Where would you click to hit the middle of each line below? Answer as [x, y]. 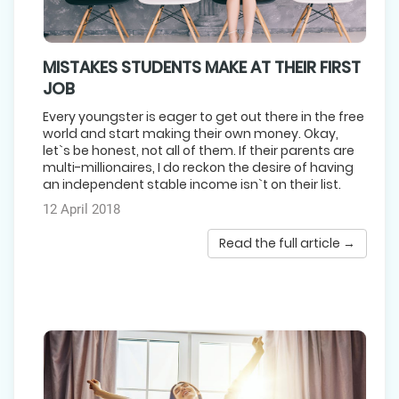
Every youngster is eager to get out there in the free [204, 116]
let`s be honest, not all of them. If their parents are [199, 150]
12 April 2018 [81, 209]
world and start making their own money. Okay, [191, 133]
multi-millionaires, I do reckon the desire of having [198, 167]
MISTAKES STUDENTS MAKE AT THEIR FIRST [202, 67]
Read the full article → [287, 243]
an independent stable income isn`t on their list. [192, 184]
